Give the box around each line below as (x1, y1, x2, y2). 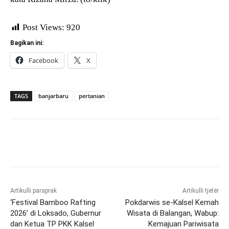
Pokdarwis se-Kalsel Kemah (125, 197, 219, 207)
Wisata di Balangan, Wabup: (126, 208, 219, 218)
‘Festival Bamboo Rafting (10, 197, 96, 207)
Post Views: (22, 22, 64, 32)
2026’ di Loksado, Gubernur (10, 208, 101, 218)
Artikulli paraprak (10, 187, 57, 194)
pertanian (79, 91, 105, 100)
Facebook (29, 55, 58, 65)
